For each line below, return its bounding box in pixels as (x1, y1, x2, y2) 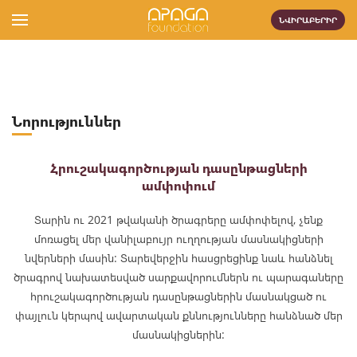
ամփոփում (142, 177, 215, 194)
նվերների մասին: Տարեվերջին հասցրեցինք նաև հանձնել (24, 250, 333, 265)
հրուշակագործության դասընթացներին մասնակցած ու (30, 288, 327, 304)
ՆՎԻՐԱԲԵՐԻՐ (279, 14, 337, 25)
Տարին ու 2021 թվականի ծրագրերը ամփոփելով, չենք (34, 212, 323, 227)
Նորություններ (12, 112, 121, 131)
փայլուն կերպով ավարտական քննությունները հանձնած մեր (14, 308, 343, 323)
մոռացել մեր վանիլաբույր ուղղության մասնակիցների (33, 231, 324, 246)
